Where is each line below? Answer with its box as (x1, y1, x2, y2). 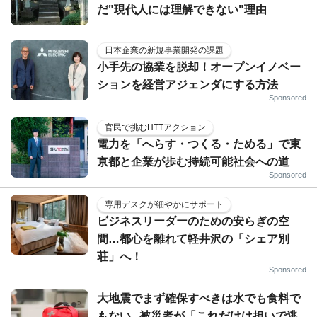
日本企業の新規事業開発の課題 (105, 45, 224, 55)
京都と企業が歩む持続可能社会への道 (97, 155, 289, 168)
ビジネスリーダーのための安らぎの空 (97, 214, 289, 227)
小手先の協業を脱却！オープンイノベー (97, 60, 301, 73)
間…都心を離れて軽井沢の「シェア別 (97, 232, 289, 245)
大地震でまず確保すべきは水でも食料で (97, 292, 301, 304)
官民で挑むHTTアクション (105, 122, 206, 132)
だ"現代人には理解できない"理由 (97, 3, 267, 16)
